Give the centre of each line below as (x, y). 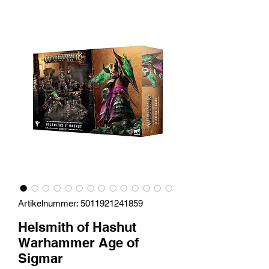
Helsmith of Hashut (77, 227)
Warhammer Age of (78, 242)
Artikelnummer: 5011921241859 (80, 203)
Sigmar (41, 258)
